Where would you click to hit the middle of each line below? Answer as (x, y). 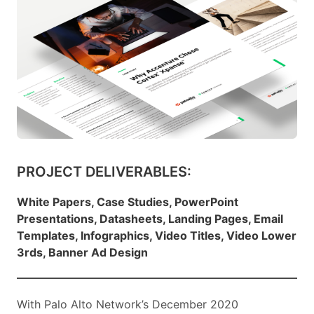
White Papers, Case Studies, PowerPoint (128, 202)
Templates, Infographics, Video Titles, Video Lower (157, 235)
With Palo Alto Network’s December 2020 (128, 304)
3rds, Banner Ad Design (82, 252)
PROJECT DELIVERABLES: (104, 171)
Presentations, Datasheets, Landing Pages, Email (150, 218)
